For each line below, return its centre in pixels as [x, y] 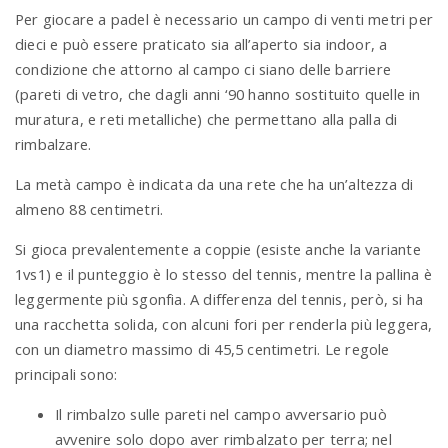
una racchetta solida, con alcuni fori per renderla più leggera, [224, 324]
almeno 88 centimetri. [89, 209]
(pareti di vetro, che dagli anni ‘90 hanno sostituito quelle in [218, 94]
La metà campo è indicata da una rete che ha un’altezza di [214, 184]
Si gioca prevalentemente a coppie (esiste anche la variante [218, 249]
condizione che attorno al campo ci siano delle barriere [203, 69]
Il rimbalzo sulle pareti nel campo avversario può [221, 413]
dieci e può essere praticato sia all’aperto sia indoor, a [201, 44]
